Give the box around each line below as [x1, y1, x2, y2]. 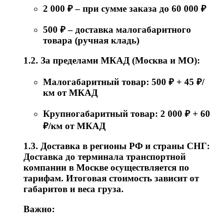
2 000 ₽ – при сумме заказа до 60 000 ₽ [43, 3, 206, 14]
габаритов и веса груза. [23, 184, 124, 195]
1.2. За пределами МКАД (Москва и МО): [23, 55, 200, 66]
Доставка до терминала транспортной [23, 152, 186, 162]
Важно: [23, 203, 55, 214]
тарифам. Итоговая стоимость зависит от [23, 173, 199, 184]
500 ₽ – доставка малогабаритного [43, 24, 191, 35]
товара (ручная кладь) [43, 35, 139, 46]
